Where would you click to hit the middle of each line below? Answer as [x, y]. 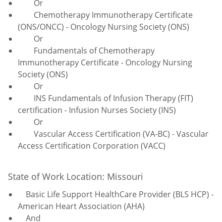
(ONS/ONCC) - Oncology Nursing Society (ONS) [104, 27]
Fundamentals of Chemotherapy [86, 50]
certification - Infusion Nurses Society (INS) [97, 110]
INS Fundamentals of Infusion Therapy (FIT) [106, 98]
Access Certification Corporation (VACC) [92, 145]
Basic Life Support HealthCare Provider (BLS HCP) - [116, 194]
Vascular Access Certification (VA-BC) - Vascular [113, 134]
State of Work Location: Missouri [78, 176]
